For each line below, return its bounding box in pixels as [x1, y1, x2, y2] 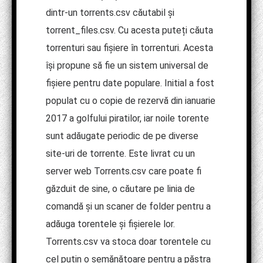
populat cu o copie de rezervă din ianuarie [46, 95, 215, 107]
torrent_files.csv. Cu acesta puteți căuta [46, 25, 213, 36]
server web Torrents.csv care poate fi [46, 166, 201, 177]
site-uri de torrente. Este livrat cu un [46, 148, 195, 160]
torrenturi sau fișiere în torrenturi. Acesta [46, 42, 213, 54]
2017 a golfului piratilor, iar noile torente [46, 113, 209, 124]
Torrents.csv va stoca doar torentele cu [46, 236, 211, 248]
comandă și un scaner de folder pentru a [46, 201, 211, 213]
